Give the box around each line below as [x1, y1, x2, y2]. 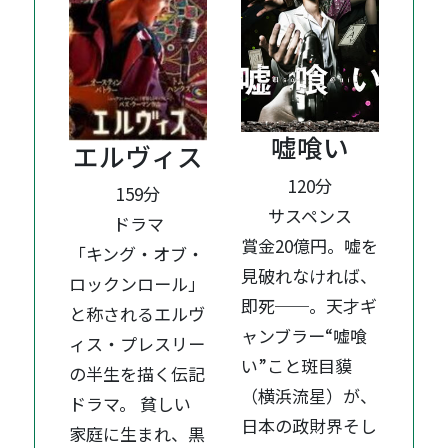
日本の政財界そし [241, 412, 378, 438]
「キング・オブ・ [69, 241, 205, 267]
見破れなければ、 [241, 262, 378, 288]
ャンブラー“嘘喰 [241, 322, 368, 348]
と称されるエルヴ [69, 301, 206, 327]
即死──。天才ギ [241, 292, 378, 318]
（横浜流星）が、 [241, 382, 378, 408]
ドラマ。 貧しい [69, 391, 192, 417]
